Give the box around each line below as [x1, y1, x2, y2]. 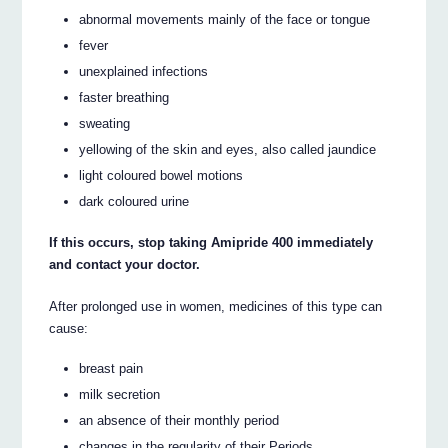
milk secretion [79, 387, 161, 403]
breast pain [79, 361, 144, 377]
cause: [49, 320, 89, 336]
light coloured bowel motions [79, 168, 244, 184]
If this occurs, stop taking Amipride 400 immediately [49, 234, 374, 250]
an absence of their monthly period [79, 413, 280, 429]
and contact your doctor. [49, 256, 201, 272]
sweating [79, 116, 131, 132]
